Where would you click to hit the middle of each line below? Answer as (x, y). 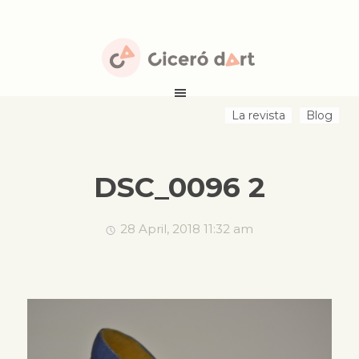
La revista (258, 115)
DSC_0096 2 (179, 187)
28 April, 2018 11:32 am (187, 229)
